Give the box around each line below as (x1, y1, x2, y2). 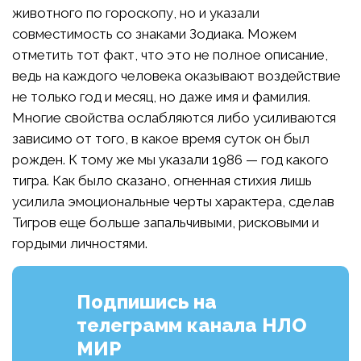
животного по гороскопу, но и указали (12, 4, 259, 21)
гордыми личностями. (12, 234, 147, 251)
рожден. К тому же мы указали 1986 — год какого (12, 151, 329, 168)
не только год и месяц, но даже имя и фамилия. (12, 88, 310, 105)
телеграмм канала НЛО (77, 313, 307, 337)
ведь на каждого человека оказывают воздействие (12, 67, 341, 84)
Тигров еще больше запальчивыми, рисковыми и (12, 214, 319, 230)
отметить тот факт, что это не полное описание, (12, 46, 328, 63)
